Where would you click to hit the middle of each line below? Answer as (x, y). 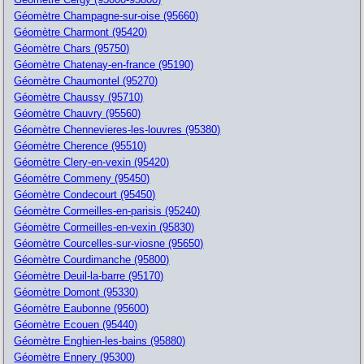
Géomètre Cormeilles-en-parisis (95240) (107, 210)
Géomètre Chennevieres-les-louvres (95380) (117, 129)
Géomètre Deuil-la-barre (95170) (89, 275)
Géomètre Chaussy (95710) (79, 97)
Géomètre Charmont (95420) (81, 32)
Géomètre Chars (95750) (72, 48)
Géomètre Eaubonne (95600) (82, 308)
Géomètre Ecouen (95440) (76, 324)
